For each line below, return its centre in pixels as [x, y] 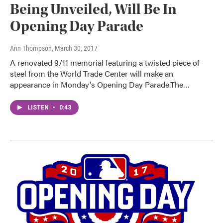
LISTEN [39, 107]
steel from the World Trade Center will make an [92, 73]
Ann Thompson [31, 48]
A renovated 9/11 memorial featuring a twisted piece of [105, 62]
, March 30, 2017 [75, 48]
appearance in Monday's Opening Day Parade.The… [100, 84]
